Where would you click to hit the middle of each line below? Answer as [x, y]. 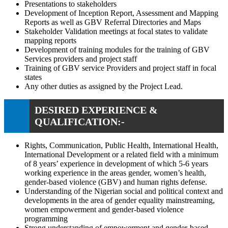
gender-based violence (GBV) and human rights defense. [116, 182]
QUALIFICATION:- [80, 121]
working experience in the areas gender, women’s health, [115, 173]
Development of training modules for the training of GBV [117, 49]
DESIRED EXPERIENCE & [96, 110]
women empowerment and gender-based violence [104, 209]
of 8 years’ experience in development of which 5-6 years [116, 163]
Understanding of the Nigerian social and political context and [124, 191]
